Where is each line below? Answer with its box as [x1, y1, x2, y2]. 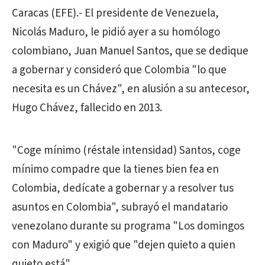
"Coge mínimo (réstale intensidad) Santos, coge [12, 143, 241, 159]
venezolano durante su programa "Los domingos [12, 218, 244, 235]
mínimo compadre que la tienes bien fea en [12, 161, 219, 178]
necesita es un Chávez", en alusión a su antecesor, [12, 81, 250, 98]
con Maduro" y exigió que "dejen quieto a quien [12, 237, 235, 254]
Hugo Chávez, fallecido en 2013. [12, 100, 162, 117]
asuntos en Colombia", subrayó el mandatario [12, 199, 228, 216]
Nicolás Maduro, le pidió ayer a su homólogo [12, 24, 220, 41]
